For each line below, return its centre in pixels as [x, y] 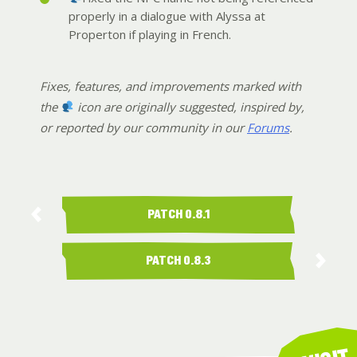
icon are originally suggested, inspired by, [190, 106]
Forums [268, 127]
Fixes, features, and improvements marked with [171, 86]
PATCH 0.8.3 [178, 261]
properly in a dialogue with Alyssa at [167, 16]
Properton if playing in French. [150, 34]
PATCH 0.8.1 [178, 215]
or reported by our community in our [143, 127]
